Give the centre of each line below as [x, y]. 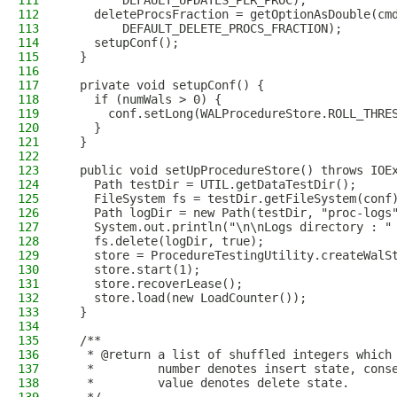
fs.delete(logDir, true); [165, 241]
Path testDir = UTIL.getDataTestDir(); [211, 184]
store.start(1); [133, 269]
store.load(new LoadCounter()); [186, 298]
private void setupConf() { [165, 85]
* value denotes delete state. [207, 383]
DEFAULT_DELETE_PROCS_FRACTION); [204, 28]
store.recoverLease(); [154, 284]
